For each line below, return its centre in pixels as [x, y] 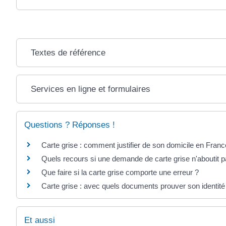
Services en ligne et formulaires [90, 89]
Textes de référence [68, 52]
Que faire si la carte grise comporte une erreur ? [120, 172]
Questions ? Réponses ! [70, 125]
